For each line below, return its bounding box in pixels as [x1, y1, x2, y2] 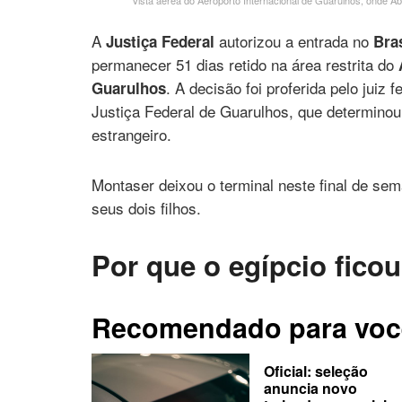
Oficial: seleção [263, 360, 368, 381]
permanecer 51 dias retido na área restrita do [92, 53, 398, 76]
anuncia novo [263, 377, 357, 398]
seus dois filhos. [92, 197, 201, 220]
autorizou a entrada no [214, 30, 373, 53]
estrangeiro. [92, 123, 171, 146]
